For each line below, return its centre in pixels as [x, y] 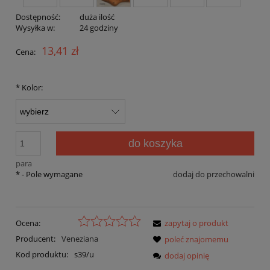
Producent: [36, 239]
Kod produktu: [42, 255]
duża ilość [97, 17]
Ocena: [28, 223]
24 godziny [99, 27]
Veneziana [80, 239]
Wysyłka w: [35, 27]
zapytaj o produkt [196, 223]
